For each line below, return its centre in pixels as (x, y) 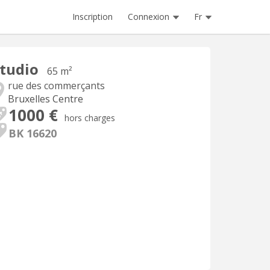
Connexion (149, 17)
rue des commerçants (56, 86)
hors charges (90, 118)
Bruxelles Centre (46, 99)
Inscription (93, 17)
